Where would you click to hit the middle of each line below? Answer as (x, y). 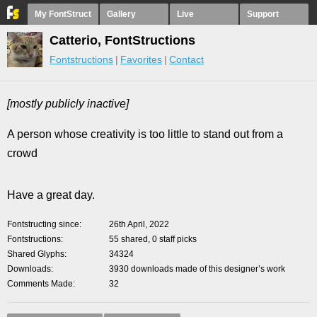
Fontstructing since (43, 224)
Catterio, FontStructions (122, 40)
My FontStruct (63, 14)
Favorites (141, 59)
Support (263, 14)
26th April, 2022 (139, 224)
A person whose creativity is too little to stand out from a (145, 134)
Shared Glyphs (36, 254)
